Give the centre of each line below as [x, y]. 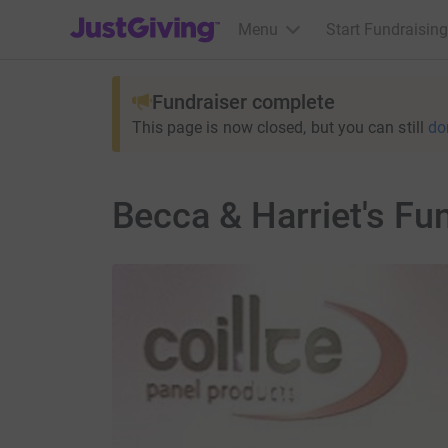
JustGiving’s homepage [151, 16]
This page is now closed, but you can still [277, 127]
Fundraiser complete [243, 102]
